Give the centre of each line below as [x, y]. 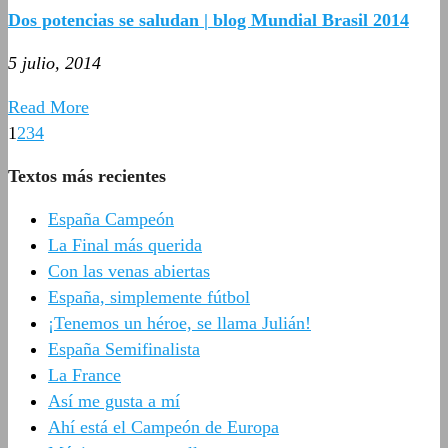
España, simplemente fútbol [149, 296]
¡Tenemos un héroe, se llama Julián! [179, 322]
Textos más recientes [87, 175]
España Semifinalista [124, 348]
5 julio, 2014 [54, 62]
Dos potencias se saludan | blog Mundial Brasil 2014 [208, 19]
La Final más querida [125, 244]
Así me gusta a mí [114, 400]
